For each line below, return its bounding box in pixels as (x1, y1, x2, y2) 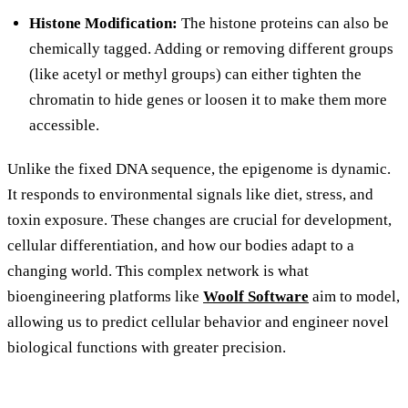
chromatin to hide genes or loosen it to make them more (29, 91, 387, 109)
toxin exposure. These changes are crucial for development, (7, 211, 392, 229)
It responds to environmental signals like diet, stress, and (7, 186, 373, 204)
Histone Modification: (29, 15, 178, 33)
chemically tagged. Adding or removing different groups (29, 40, 393, 58)
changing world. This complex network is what (7, 262, 309, 280)
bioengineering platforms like (7, 288, 203, 306)
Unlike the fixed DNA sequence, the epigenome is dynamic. (7, 160, 391, 178)
